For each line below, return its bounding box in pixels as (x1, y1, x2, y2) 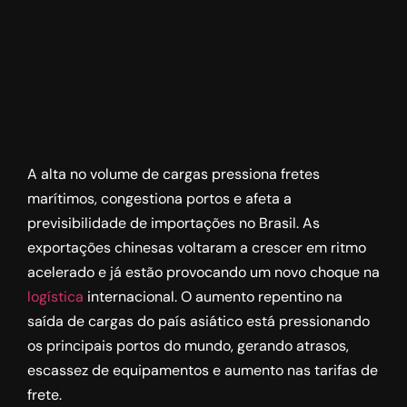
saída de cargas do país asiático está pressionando (27, 312, 370, 331)
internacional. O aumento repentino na (84, 287, 342, 306)
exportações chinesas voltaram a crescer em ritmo (27, 238, 366, 257)
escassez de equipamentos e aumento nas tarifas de (27, 361, 378, 380)
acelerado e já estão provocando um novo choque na (27, 263, 380, 282)
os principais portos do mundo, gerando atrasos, (27, 336, 349, 355)
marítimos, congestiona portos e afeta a (27, 189, 292, 208)
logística (27, 287, 84, 306)
